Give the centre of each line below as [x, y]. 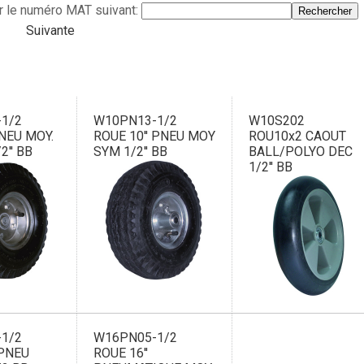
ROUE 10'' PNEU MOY [155, 136]
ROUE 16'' [121, 353]
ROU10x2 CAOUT [298, 136]
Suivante [51, 30]
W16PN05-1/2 [136, 338]
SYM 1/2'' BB [131, 152]
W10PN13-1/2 [136, 121]
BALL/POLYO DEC [301, 152]
